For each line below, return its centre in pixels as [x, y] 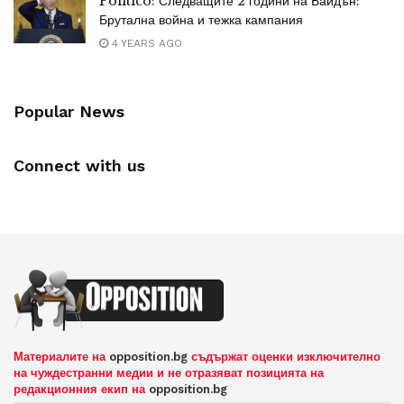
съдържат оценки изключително [284, 357]
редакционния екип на [81, 389]
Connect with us [79, 165]
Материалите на [61, 357]
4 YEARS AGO [145, 43]
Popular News [69, 111]
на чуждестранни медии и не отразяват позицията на [169, 373]
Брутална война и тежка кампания [201, 19]
